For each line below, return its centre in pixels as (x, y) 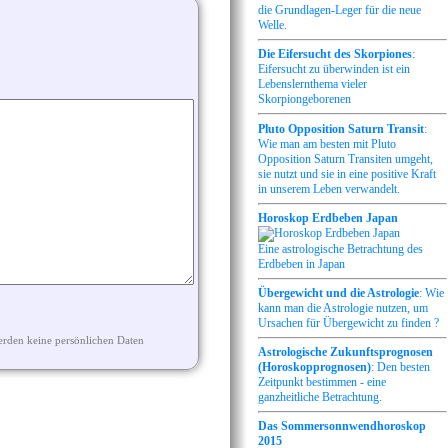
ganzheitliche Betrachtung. (320, 396)
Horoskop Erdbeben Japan (328, 217)
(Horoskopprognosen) (314, 366)
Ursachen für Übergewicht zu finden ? (348, 322)
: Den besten (400, 366)
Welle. (272, 25)
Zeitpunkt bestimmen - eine (322, 381)
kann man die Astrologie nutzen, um (343, 307)
